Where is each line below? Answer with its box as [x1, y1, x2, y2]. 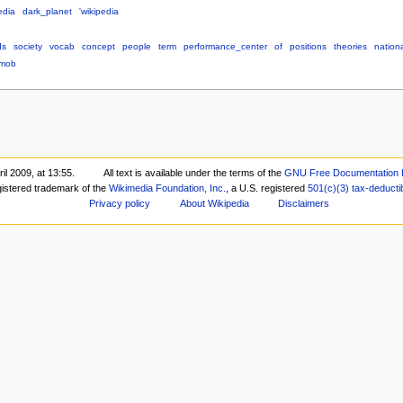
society [13, 40, 42, 51]
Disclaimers [278, 198, 330, 210]
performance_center [183, 40, 267, 51]
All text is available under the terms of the [103, 167, 285, 179]
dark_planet [22, 5, 72, 16]
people [121, 40, 151, 51]
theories [333, 40, 367, 51]
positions [289, 40, 327, 51]
